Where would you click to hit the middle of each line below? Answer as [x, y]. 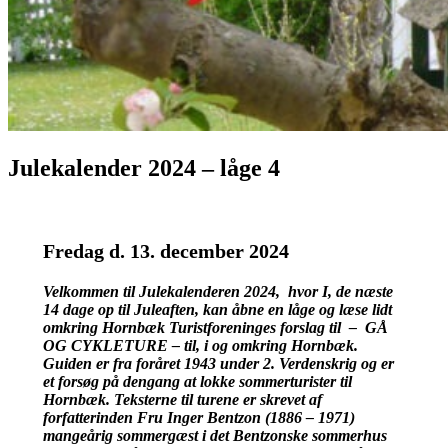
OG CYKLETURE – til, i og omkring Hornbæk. [200, 345]
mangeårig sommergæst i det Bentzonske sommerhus [214, 435]
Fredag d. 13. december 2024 [165, 250]
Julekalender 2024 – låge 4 [144, 167]
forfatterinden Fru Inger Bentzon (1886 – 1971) [198, 417]
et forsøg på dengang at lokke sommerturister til [197, 381]
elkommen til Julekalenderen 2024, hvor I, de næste [222, 291]
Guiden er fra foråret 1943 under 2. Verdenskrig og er [218, 363]
